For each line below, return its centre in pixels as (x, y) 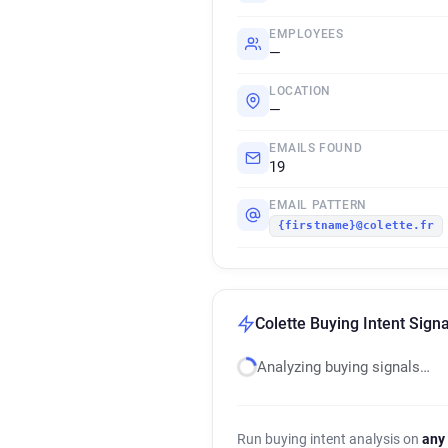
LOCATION (300, 91)
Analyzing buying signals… (343, 367)
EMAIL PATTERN (318, 205)
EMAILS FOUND (316, 148)
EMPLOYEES (306, 34)
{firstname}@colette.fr (356, 225)
